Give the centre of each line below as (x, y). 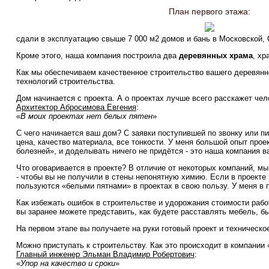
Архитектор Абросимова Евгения (76, 107)
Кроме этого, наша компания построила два (97, 56)
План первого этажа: (210, 12)
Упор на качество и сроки (68, 263)
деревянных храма (216, 56)
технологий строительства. (65, 81)
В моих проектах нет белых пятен (86, 116)
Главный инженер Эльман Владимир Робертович (105, 254)
